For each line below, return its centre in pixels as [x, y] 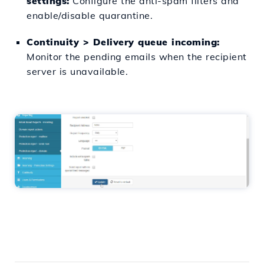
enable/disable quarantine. [90, 15]
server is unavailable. [77, 71]
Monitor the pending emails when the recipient [137, 56]
